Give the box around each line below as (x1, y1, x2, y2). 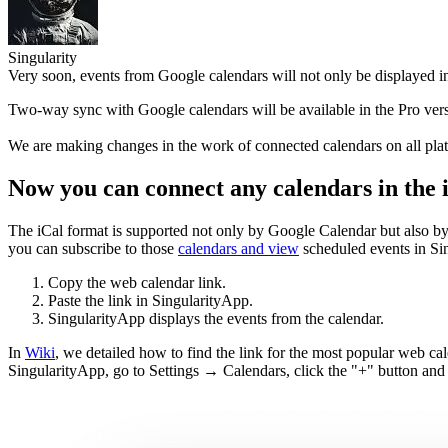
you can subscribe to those (8, 239, 178, 257)
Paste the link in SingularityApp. (48, 291, 253, 309)
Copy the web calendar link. (48, 273, 226, 291)
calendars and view (178, 239, 299, 257)
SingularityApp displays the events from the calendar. (48, 309, 384, 327)
